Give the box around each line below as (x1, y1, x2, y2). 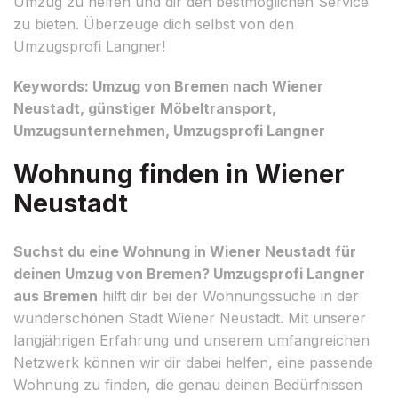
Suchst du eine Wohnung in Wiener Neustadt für (13, 242, 356, 260)
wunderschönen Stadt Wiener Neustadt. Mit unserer (13, 308, 366, 327)
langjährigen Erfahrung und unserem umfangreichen (13, 330, 370, 349)
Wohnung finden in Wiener (13, 158, 345, 189)
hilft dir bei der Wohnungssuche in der (98, 286, 359, 305)
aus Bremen (13, 286, 98, 305)
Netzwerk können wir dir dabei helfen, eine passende (13, 353, 373, 371)
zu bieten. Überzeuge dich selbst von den (13, 14, 294, 33)
